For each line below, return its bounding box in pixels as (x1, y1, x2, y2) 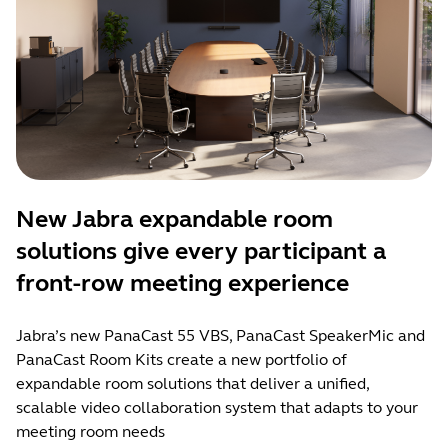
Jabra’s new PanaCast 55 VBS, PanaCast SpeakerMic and (16, 325, 425, 345)
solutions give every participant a (16, 236, 386, 266)
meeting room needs (16, 421, 165, 441)
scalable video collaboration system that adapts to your (16, 397, 418, 417)
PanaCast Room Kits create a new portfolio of (16, 349, 347, 369)
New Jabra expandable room (16, 204, 333, 234)
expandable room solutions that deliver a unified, (16, 373, 369, 393)
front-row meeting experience (16, 268, 349, 298)
